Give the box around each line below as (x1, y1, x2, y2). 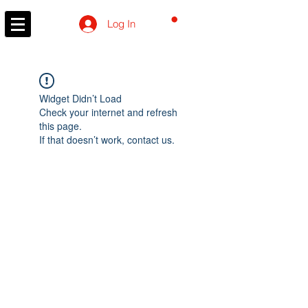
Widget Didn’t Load (39, 91, 122, 105)
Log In (107, 17, 135, 30)
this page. (39, 119, 82, 133)
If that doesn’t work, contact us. (39, 133, 175, 146)
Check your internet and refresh (39, 105, 177, 119)
